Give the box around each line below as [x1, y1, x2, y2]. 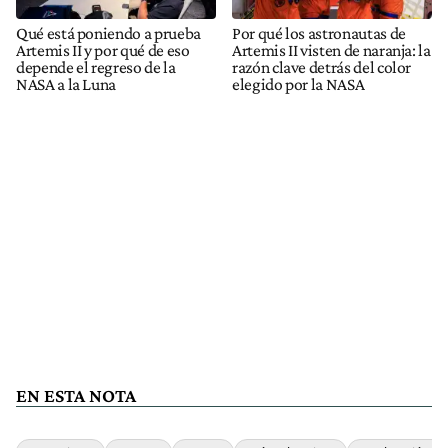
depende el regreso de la [16, 57, 176, 78]
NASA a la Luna [16, 74, 117, 95]
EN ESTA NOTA [16, 385, 136, 407]
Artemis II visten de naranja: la [232, 40, 431, 61]
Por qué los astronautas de [232, 23, 406, 44]
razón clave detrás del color [232, 57, 412, 78]
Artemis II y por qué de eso [16, 40, 190, 61]
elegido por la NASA [232, 74, 365, 95]
